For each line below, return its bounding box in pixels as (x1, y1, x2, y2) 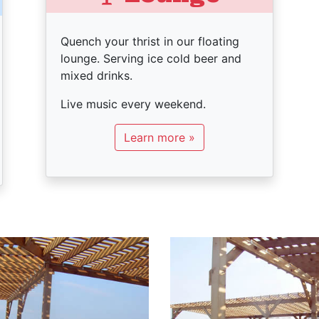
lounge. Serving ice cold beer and (61, 51, 241, 66)
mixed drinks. (61, 68, 132, 83)
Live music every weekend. (61, 97, 206, 111)
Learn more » (124, 130, 195, 145)
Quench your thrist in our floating (61, 34, 239, 48)
